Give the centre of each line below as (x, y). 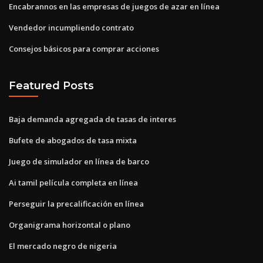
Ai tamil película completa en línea (73, 182)
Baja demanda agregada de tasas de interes (92, 119)
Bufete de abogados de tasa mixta (73, 140)
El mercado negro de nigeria (63, 246)
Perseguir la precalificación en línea (76, 203)
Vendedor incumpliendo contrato (71, 27)
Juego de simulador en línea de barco (79, 161)
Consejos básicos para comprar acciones (84, 48)
